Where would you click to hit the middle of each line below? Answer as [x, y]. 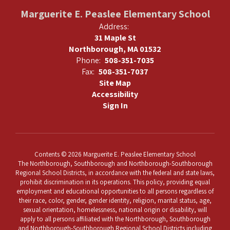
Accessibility [115, 94]
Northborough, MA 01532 [115, 49]
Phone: [88, 60]
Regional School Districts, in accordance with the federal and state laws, [115, 172]
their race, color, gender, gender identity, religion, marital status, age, [115, 200]
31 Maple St [115, 37]
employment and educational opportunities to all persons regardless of [115, 191]
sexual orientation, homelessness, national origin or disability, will [115, 209]
